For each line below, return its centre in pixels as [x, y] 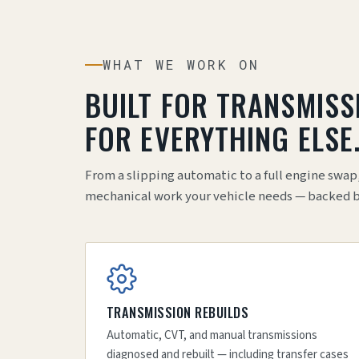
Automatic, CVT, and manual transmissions [212, 335]
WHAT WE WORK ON [182, 65]
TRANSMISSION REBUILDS [178, 313]
